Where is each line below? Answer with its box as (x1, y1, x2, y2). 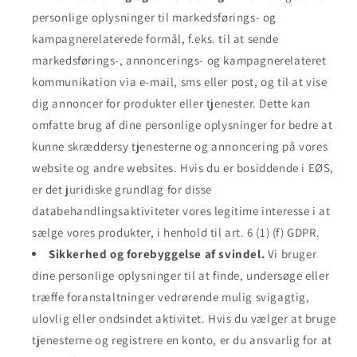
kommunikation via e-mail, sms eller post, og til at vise (32, 73, 328, 89)
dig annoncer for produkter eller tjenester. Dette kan (32, 95, 311, 111)
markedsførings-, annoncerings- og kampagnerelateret (32, 52, 327, 68)
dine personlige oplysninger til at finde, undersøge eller (32, 267, 330, 283)
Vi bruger (265, 245, 317, 261)
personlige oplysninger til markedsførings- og (32, 9, 277, 25)
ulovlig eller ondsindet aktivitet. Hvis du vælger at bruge (32, 310, 336, 326)
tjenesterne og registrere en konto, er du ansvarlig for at (32, 331, 332, 347)
